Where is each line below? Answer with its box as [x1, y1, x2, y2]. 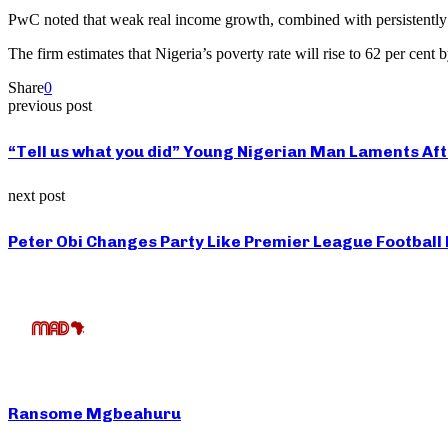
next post [8, 187, 65, 205]
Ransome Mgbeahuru [8, 403, 181, 423]
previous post [8, 96, 92, 114]
